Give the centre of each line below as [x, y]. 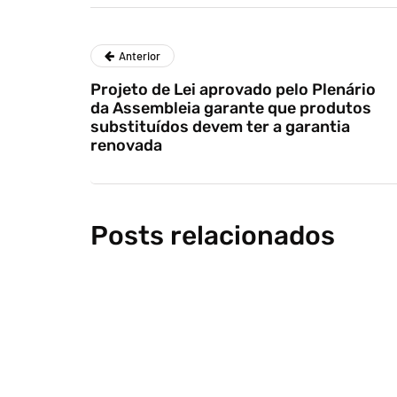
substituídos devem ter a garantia [220, 127]
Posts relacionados [213, 236]
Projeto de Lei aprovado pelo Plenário [233, 90]
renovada [126, 146]
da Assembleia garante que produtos [231, 109]
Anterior [140, 56]
